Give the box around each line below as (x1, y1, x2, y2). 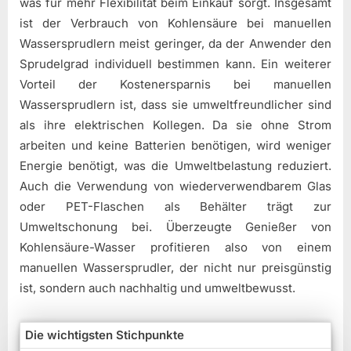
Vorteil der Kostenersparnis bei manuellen (20, 76, 331, 92)
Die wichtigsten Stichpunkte (25, 327, 184, 342)
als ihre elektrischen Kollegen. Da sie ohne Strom (20, 117, 331, 132)
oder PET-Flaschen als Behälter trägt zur (20, 198, 331, 214)
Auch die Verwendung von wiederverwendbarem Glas (20, 178, 331, 194)
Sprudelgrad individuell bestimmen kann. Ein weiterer (20, 56, 331, 71)
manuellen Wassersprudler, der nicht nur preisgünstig (20, 259, 331, 275)
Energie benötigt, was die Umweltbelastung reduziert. (20, 157, 331, 173)
